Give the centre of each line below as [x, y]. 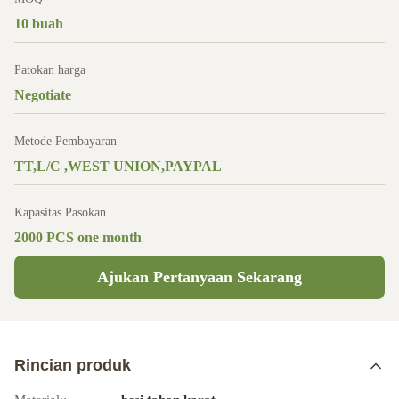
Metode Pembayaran [65, 141]
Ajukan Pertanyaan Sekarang [199, 277]
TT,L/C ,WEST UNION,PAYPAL [118, 166]
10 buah [39, 24]
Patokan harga [50, 70]
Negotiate [43, 95]
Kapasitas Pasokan [60, 212]
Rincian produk [73, 365]
